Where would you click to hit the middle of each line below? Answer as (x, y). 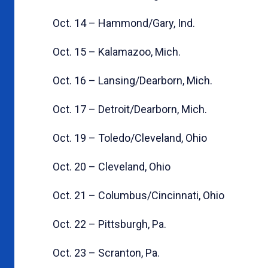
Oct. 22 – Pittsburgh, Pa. (109, 224)
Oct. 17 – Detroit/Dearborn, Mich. (130, 109)
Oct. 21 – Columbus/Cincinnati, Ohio (138, 195)
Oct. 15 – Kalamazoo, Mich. (117, 51)
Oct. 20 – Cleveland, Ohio (112, 166)
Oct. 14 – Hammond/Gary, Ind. (124, 23)
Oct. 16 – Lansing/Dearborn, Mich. (133, 80)
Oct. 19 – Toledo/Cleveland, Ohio (130, 138)
